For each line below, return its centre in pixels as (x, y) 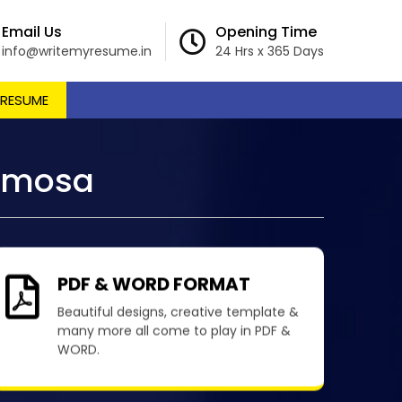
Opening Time (266, 32)
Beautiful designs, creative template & (178, 327)
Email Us (32, 32)
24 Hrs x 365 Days (270, 51)
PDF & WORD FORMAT (153, 299)
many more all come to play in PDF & (174, 346)
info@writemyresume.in (77, 51)
